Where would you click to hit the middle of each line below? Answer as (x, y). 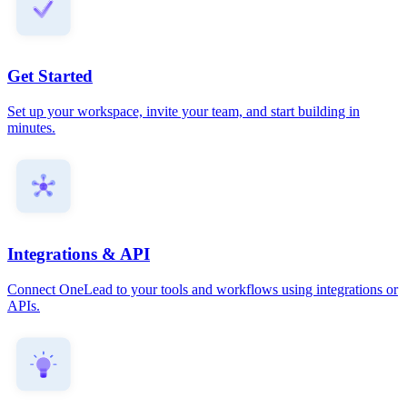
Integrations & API (79, 253)
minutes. (31, 128)
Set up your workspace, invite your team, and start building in (184, 112)
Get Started (50, 76)
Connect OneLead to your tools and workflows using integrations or (203, 289)
